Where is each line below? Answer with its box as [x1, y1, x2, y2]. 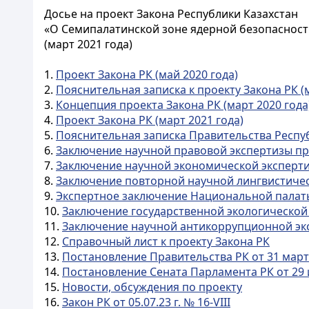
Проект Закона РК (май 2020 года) [56, 67, 238, 82]
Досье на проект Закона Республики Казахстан [44, 6, 298, 21]
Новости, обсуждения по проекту [62, 279, 242, 295]
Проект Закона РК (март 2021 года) [56, 112, 243, 128]
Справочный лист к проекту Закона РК [62, 234, 270, 249]
